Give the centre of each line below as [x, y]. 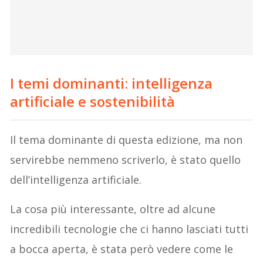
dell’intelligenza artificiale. [76, 180]
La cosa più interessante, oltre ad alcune [113, 209]
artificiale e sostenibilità [93, 102]
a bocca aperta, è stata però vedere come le [122, 249]
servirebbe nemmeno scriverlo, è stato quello [126, 160]
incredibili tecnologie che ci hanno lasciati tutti [129, 229]
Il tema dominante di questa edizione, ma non [127, 140]
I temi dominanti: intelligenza [112, 83]
